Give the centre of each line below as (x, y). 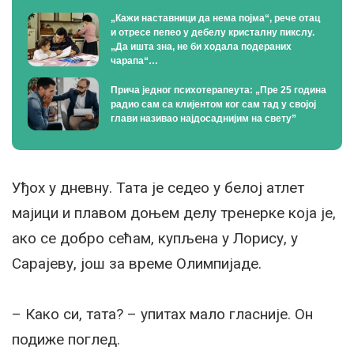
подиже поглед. (66, 340)
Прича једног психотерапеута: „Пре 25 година (218, 90)
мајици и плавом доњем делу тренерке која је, (174, 213)
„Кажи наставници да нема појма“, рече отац (215, 18)
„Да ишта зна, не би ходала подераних (201, 46)
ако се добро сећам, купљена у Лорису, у (155, 239)
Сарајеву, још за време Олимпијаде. (137, 264)
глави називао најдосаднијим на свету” (203, 118)
